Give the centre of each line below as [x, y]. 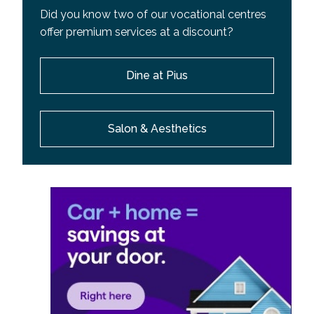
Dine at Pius [157, 76]
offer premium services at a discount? [137, 32]
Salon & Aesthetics [157, 129]
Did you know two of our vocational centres [153, 15]
